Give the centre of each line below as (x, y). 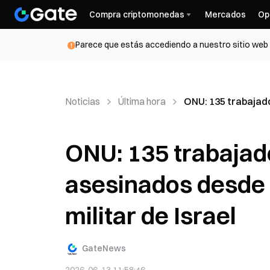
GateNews (104, 248)
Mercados (225, 14)
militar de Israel (151, 215)
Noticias (83, 101)
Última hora (142, 101)
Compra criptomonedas (137, 14)
